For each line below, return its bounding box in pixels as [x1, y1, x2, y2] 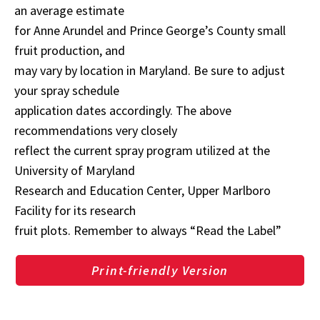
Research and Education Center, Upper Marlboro [14, 181, 271, 199]
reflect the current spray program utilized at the [14, 141, 270, 159]
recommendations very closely [14, 121, 177, 139]
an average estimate [14, 1, 124, 19]
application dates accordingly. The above [14, 101, 231, 119]
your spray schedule [14, 81, 119, 99]
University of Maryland [14, 161, 135, 179]
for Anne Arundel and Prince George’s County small [14, 21, 286, 39]
